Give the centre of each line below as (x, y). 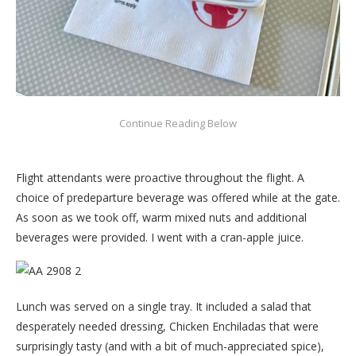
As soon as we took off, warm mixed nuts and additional (161, 217)
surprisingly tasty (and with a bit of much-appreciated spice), (170, 346)
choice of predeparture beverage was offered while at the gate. (178, 197)
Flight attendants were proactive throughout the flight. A (160, 177)
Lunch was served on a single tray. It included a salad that (164, 306)
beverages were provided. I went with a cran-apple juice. (160, 237)
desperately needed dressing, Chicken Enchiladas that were (167, 326)
